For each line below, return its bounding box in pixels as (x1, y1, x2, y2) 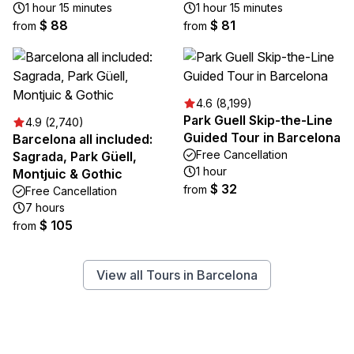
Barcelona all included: (13, 131, 153, 148)
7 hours (25, 201, 65, 215)
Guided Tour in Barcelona (183, 130, 341, 146)
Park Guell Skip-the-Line (183, 112, 333, 129)
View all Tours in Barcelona (96, 267, 258, 284)
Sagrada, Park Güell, (13, 149, 137, 165)
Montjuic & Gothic (13, 166, 122, 183)
